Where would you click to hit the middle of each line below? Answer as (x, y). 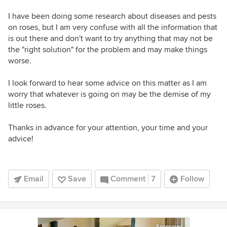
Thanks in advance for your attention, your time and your (108, 128)
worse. (20, 61)
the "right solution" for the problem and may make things (108, 50)
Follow (192, 179)
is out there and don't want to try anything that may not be (110, 39)
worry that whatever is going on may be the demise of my (109, 94)
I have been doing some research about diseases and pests (112, 16)
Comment (128, 179)
